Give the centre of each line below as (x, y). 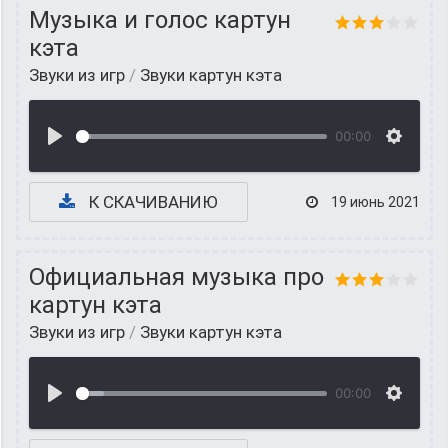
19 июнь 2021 (374, 202)
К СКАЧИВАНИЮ (151, 202)
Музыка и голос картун (160, 20)
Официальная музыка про (176, 277)
